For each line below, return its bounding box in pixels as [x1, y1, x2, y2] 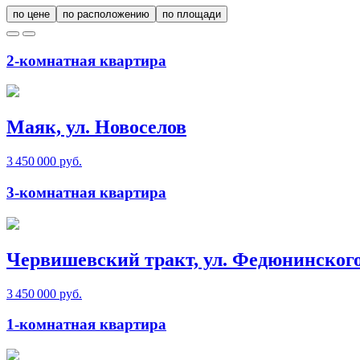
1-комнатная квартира [6, 316, 166, 333]
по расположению [63, 8, 149, 21]
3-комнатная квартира [6, 183, 166, 201]
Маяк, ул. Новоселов [6, 117, 186, 138]
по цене [13, 8, 50, 21]
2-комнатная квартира [6, 51, 166, 69]
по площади [162, 8, 221, 21]
